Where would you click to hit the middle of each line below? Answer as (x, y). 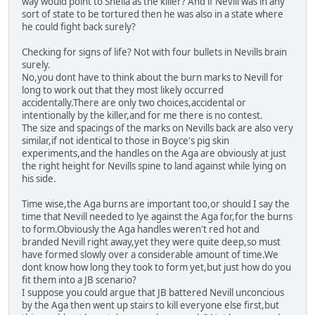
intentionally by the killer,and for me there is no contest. (142, 116)
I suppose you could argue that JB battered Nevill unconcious (153, 293)
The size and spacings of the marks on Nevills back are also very (157, 128)
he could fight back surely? (79, 27)
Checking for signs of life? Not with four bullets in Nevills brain (154, 52)
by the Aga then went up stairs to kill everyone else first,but (150, 306)
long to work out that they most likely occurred (123, 90)
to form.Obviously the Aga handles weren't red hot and (141, 230)
